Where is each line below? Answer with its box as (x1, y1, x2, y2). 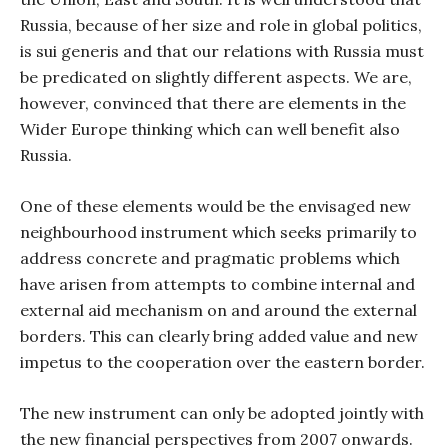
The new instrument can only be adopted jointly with (20, 403, 424, 423)
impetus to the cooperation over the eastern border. (20, 352, 425, 372)
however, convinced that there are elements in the (20, 93, 406, 113)
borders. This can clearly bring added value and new (20, 326, 418, 346)
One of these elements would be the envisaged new (20, 196, 411, 216)
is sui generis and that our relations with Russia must (20, 41, 424, 61)
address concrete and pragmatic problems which (20, 248, 400, 268)
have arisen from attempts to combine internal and (20, 274, 415, 294)
